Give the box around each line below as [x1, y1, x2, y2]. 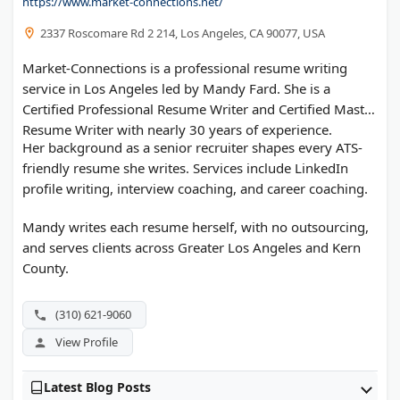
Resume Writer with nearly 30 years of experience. [22, 121, 332, 139]
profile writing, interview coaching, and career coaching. [22, 179, 368, 198]
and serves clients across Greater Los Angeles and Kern [22, 238, 361, 257]
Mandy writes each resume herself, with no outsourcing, [22, 218, 369, 237]
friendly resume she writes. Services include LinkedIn [22, 159, 348, 178]
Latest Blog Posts [44, 379, 151, 396]
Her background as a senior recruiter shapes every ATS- [22, 138, 362, 157]
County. [22, 259, 69, 278]
